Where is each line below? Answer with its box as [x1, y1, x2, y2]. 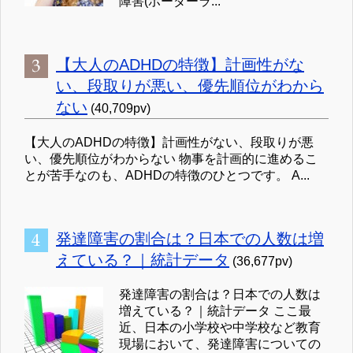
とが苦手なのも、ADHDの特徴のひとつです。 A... [24, 169, 310, 183]
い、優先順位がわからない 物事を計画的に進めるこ [24, 152, 318, 166]
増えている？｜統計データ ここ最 [119, 304, 311, 318]
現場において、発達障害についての [119, 337, 321, 351]
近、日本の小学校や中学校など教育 [119, 321, 321, 335]
